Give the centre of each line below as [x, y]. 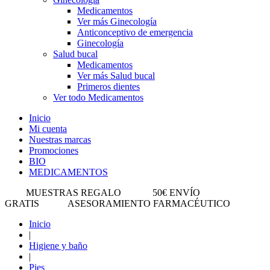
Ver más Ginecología [117, 21]
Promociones [54, 150]
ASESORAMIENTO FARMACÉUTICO [149, 203]
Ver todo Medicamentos [98, 97]
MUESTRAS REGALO [74, 193]
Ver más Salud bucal [116, 76]
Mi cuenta [48, 129]
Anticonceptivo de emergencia [135, 32]
